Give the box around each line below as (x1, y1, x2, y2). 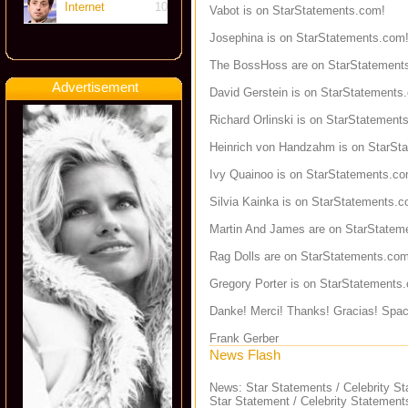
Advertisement (52, 79, 139, 95)
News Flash (209, 347, 280, 362)
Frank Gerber (209, 331, 279, 345)
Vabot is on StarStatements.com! (209, 4, 385, 17)
